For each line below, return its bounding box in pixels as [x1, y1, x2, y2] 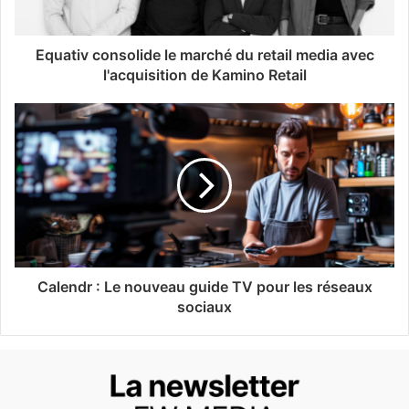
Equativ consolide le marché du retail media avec [35, 45, 374, 64]
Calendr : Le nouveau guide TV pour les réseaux [37, 277, 372, 296]
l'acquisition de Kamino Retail [102, 65, 307, 84]
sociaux [177, 297, 232, 316]
